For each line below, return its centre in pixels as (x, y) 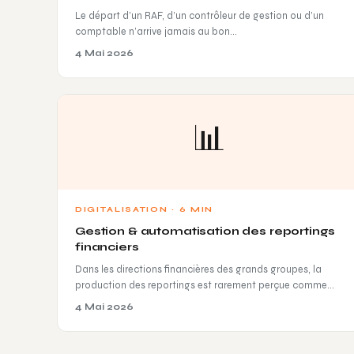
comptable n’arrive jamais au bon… (156, 31)
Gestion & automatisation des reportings (205, 231)
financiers (107, 247)
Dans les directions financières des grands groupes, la (198, 269)
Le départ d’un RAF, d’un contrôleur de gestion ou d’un (200, 15)
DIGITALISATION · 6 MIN (144, 209)
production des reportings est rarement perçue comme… (205, 284)
